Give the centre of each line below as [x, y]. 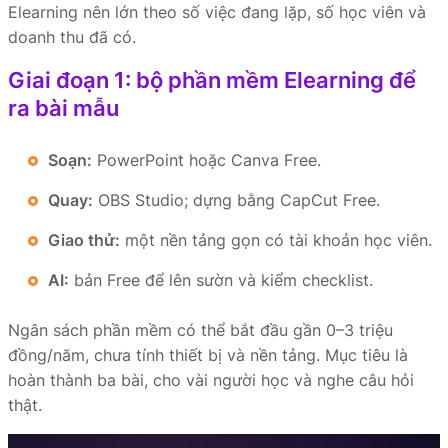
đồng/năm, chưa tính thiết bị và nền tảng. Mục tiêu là [208, 355]
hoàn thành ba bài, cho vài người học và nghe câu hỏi [211, 380]
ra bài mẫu [63, 108]
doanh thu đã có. [72, 37]
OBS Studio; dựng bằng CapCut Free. [236, 200]
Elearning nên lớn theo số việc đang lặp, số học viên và [217, 12]
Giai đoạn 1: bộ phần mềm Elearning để [212, 80]
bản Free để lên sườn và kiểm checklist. [221, 280]
